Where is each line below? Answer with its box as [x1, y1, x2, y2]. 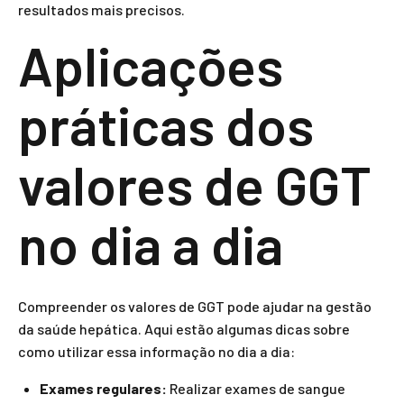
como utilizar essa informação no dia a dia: [18, 343, 295, 360]
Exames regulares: [40, 380, 167, 397]
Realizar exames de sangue [167, 380, 345, 397]
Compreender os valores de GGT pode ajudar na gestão [18, 298, 372, 315]
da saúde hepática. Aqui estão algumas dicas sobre [18, 320, 350, 337]
